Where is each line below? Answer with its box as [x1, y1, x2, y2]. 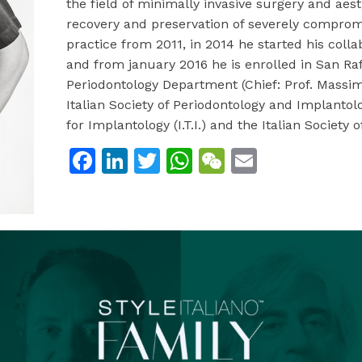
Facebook [95, 145, 214, 176]
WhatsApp [192, 145, 321, 176]
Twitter [160, 145, 246, 176]
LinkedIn [128, 145, 234, 176]
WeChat [225, 145, 322, 176]
